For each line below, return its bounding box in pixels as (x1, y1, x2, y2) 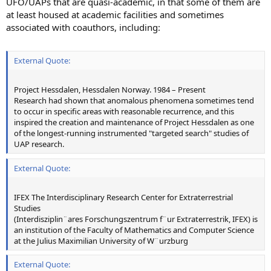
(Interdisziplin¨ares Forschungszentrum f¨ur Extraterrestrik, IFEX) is (14, 213, 258, 224)
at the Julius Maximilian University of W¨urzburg (14, 235, 188, 246)
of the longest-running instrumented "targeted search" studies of (14, 128, 249, 139)
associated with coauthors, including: (6, 21, 160, 33)
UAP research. (14, 139, 64, 150)
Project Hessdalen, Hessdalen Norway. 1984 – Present (14, 84, 206, 96)
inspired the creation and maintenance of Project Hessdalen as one (14, 117, 254, 128)
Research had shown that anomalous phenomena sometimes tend (14, 95, 254, 106)
